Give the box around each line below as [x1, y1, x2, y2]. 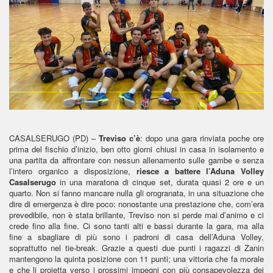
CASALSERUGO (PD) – [9, 132, 99, 144]
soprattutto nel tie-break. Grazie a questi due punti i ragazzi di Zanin [9, 241, 264, 253]
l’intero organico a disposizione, [9, 165, 136, 177]
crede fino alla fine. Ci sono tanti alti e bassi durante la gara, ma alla [9, 219, 264, 232]
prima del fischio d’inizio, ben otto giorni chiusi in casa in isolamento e [9, 143, 264, 155]
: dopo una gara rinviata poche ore [140, 132, 264, 144]
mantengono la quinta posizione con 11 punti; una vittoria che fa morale [9, 252, 264, 264]
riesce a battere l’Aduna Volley [136, 165, 264, 177]
